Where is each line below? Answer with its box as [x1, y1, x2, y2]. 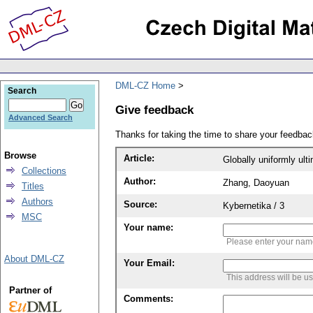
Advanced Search [8, 113, 73, 122]
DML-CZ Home [115, 80, 175, 91]
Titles [22, 181, 44, 191]
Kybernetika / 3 [223, 201, 284, 212]
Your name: [124, 222, 173, 233]
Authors [22, 196, 53, 207]
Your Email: [124, 258, 175, 269]
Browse [4, 150, 36, 161]
